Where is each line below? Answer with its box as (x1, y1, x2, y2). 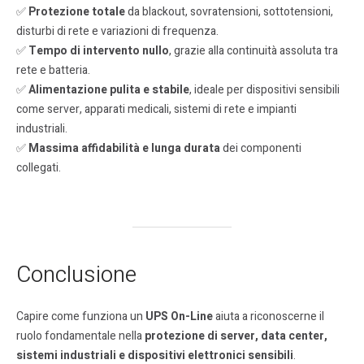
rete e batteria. (16, 62, 90, 80)
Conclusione (16, 258, 136, 292)
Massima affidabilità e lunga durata (28, 140, 220, 158)
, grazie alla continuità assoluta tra (169, 42, 338, 60)
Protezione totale (28, 3, 125, 21)
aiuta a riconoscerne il (213, 308, 324, 326)
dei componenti (220, 140, 301, 158)
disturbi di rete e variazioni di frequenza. (16, 23, 219, 41)
